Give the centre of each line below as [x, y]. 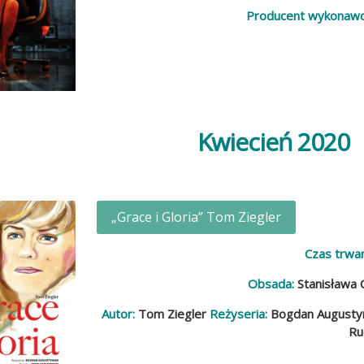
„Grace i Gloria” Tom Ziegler [197, 217]
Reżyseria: [239, 314]
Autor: [119, 314]
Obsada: [271, 284]
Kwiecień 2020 [273, 141]
